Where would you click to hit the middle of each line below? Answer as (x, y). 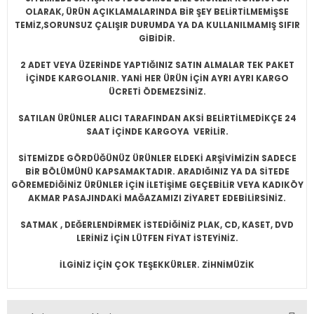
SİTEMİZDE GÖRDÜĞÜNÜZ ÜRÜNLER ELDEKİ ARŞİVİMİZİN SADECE (157, 158)
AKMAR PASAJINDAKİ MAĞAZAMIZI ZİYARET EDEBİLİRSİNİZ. (157, 198)
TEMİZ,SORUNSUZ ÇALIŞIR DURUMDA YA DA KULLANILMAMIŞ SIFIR (157, 25)
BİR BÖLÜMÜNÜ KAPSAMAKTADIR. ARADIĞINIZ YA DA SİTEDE (157, 172)
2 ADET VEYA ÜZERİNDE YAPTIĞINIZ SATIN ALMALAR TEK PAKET (157, 65)
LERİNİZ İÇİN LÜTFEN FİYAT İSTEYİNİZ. (157, 238)
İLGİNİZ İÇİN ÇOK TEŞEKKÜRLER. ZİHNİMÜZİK (157, 265)
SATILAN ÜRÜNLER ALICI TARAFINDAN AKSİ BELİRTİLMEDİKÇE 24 (157, 118)
